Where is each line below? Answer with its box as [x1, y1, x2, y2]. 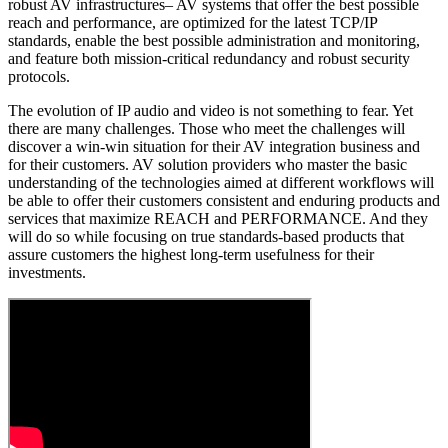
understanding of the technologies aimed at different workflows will [8, 174, 434, 192]
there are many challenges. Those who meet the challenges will [8, 120, 405, 138]
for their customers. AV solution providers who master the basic [8, 156, 407, 174]
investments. [8, 264, 86, 282]
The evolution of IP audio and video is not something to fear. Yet [8, 102, 413, 120]
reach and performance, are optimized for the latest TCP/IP [8, 14, 377, 32]
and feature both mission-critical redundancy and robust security [8, 50, 410, 68]
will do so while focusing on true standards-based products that [8, 228, 404, 246]
